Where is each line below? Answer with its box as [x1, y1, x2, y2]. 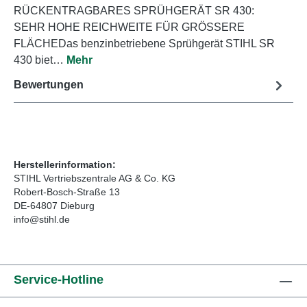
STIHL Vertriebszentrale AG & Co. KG [14, 172, 175, 184]
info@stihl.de [14, 213, 70, 225]
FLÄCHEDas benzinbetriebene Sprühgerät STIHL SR [14, 37, 275, 49]
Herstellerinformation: [14, 158, 116, 170]
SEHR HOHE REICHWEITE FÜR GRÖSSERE [14, 21, 245, 33]
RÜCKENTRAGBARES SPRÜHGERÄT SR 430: [14, 4, 254, 16]
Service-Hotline [14, 273, 103, 286]
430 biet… [14, 53, 66, 66]
